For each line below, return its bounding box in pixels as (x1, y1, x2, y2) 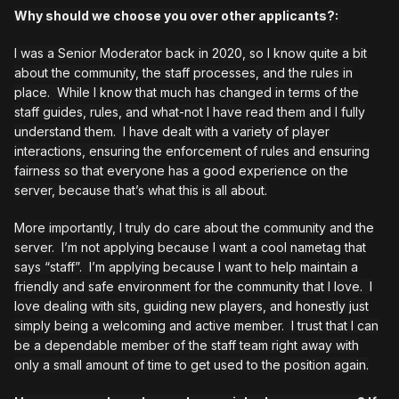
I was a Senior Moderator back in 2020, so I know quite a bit (14, 45, 367, 61)
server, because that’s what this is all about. (14, 183, 267, 199)
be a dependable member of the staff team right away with (14, 338, 359, 354)
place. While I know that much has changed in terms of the (14, 85, 359, 101)
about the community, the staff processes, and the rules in (14, 65, 353, 81)
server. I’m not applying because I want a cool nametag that (14, 240, 366, 256)
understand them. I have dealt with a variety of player (14, 124, 330, 140)
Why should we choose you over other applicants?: (14, 8, 341, 24)
